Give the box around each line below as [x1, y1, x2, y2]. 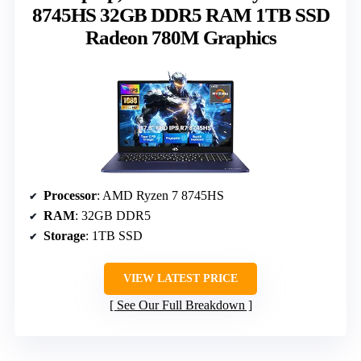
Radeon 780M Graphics [85, 26, 276, 48]
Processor [44, 188, 97, 202]
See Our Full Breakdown [116, 297, 245, 312]
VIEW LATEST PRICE [123, 272, 238, 284]
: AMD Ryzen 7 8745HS [97, 188, 224, 202]
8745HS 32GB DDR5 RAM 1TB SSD [31, 3, 330, 26]
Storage [44, 228, 85, 243]
